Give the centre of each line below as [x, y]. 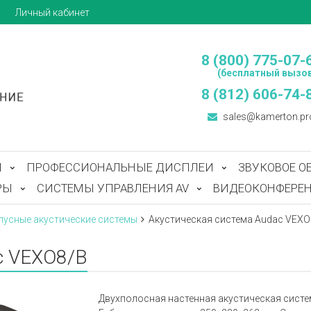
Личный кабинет [52, 12]
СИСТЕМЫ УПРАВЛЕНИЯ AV [113, 188]
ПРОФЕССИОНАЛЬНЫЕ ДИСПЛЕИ [120, 167]
